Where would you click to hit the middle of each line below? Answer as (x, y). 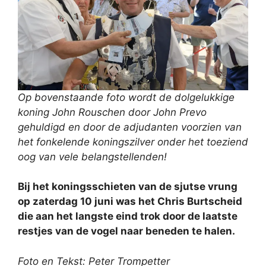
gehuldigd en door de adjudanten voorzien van (130, 127)
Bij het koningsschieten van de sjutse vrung (128, 187)
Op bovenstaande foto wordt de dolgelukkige (126, 97)
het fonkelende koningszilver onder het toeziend (133, 142)
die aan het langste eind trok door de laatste (128, 216)
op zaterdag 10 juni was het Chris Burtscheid (130, 202)
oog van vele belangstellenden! (92, 156)
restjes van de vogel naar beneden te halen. (126, 231)
